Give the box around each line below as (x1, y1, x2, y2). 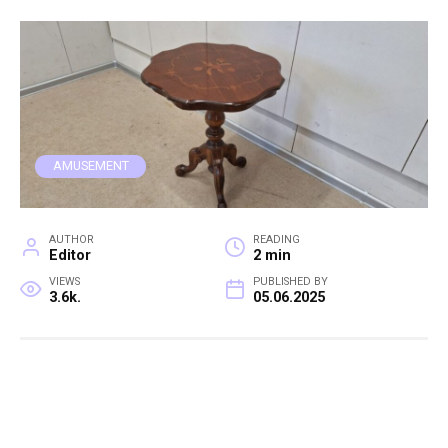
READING (252, 233, 300, 247)
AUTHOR (48, 233, 94, 247)
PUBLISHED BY (252, 275, 328, 289)
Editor (48, 247, 91, 265)
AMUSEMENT (52, 158, 129, 174)
